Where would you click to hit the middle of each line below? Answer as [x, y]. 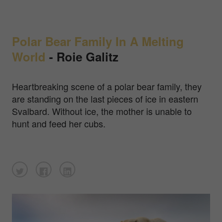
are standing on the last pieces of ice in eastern [105, 98]
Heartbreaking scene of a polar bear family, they [107, 86]
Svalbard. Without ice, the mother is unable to [102, 111]
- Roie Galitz [82, 56]
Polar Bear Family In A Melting [98, 41]
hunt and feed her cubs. [60, 123]
